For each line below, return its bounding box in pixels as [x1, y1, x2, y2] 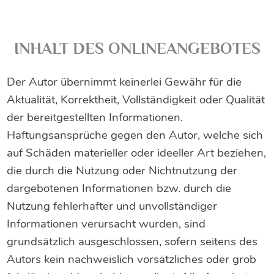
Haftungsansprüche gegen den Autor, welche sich [7, 127, 264, 144]
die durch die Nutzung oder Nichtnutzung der [7, 163, 238, 179]
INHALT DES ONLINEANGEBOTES [13, 39, 261, 58]
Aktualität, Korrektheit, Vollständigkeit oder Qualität [7, 92, 265, 108]
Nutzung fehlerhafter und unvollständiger [7, 198, 218, 215]
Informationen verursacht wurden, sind [7, 216, 206, 232]
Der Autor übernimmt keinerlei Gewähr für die [7, 74, 242, 91]
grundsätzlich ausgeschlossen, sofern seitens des [7, 234, 258, 250]
